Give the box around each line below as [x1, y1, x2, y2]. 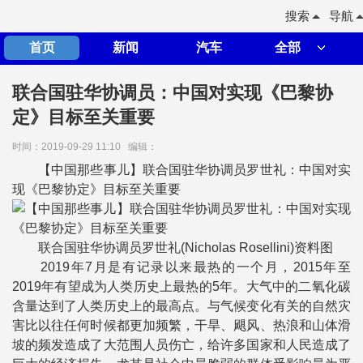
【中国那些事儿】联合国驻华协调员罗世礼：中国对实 [12, 163, 351, 177]
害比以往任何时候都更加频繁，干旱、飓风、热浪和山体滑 [12, 318, 351, 332]
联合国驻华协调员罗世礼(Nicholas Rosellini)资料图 [12, 241, 333, 254]
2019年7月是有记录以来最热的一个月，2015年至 [12, 260, 351, 274]
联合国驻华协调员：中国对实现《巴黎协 [12, 83, 333, 103]
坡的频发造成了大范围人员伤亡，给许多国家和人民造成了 [12, 338, 351, 352]
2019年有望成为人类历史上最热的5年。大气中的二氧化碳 [12, 280, 351, 293]
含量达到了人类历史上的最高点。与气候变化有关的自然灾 [12, 299, 351, 313]
